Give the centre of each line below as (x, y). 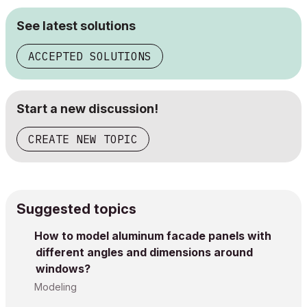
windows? (63, 269)
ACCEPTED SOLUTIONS (90, 56)
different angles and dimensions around (144, 252)
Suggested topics (76, 209)
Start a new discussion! (87, 109)
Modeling (56, 287)
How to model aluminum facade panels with (153, 236)
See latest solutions (76, 26)
